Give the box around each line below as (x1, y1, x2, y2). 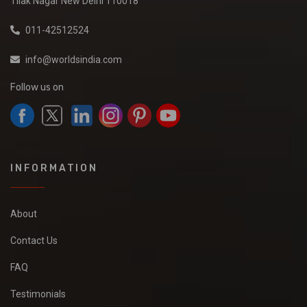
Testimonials (10, 288, 66, 300)
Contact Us (10, 235, 58, 247)
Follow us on (10, 82, 64, 94)
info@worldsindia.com (25, 54, 122, 66)
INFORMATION (10, 162, 98, 175)
